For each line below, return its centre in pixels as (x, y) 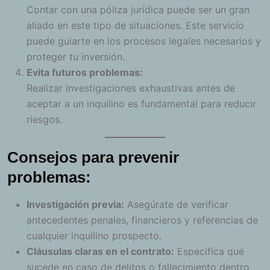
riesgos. (44, 120)
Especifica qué (209, 252)
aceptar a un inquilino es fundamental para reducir (141, 104)
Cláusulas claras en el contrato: (100, 252)
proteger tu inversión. (76, 57)
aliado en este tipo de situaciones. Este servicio (135, 26)
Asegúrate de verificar (176, 205)
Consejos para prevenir (93, 158)
